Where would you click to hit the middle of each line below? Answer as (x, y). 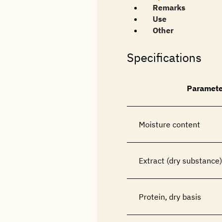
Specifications (164, 57)
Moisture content (169, 124)
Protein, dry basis (170, 197)
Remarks (169, 7)
